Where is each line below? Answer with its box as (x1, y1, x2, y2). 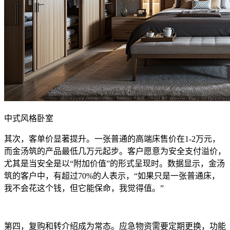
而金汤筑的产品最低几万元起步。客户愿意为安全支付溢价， (4, 147, 226, 156)
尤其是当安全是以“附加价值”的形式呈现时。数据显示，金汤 (4, 159, 225, 168)
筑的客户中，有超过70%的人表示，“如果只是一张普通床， (4, 171, 220, 181)
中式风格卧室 (4, 114, 53, 123)
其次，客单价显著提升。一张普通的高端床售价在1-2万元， (4, 135, 220, 144)
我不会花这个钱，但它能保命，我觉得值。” (4, 184, 164, 193)
